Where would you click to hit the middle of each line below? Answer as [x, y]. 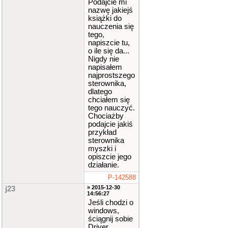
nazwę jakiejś [110, 10]
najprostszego [111, 75]
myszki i [102, 149]
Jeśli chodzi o [111, 203]
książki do [105, 18]
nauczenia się [111, 26]
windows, [104, 211]
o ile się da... [109, 51]
